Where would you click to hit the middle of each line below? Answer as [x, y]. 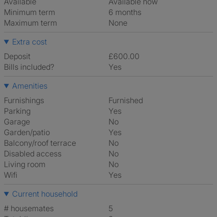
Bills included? [29, 67]
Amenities [30, 86]
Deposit [17, 56]
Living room [25, 164]
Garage [17, 122]
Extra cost [29, 42]
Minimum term [30, 12]
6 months [127, 12]
